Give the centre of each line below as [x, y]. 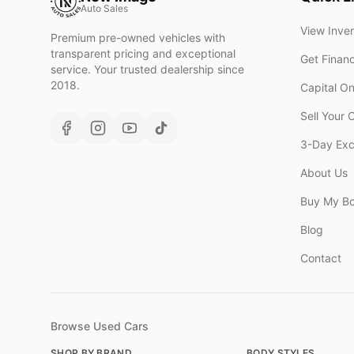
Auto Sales [104, 8]
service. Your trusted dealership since [147, 69]
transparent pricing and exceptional [143, 53]
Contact [321, 258]
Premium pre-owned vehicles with [138, 38]
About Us [324, 173]
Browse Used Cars [100, 326]
